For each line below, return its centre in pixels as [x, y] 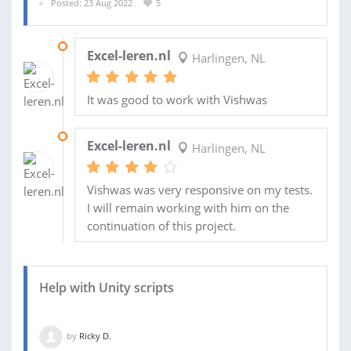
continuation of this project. [161, 225]
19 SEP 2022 [98, 136]
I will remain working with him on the [188, 207]
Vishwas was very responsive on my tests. [199, 189]
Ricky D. [95, 335]
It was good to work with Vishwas [177, 99]
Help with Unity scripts [107, 287]
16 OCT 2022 [99, 45]
